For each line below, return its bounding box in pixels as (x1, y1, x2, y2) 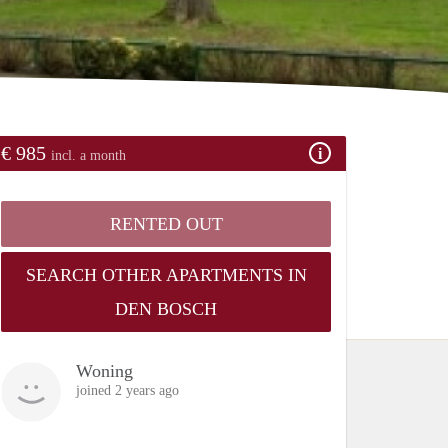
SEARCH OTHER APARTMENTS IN (25, 264, 307, 285)
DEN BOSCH (115, 298, 217, 319)
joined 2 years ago (76, 382, 179, 398)
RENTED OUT (109, 213, 223, 234)
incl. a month (51, 147, 126, 163)
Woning (76, 360, 133, 381)
